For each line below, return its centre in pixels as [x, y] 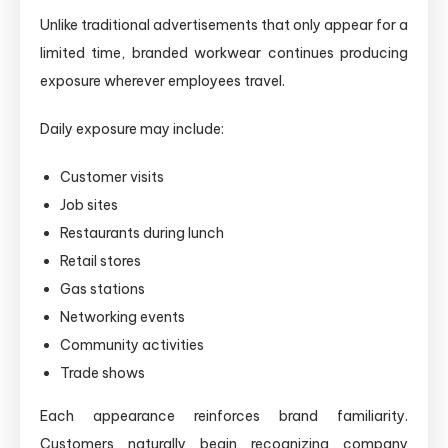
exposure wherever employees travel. [162, 80]
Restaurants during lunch [142, 232]
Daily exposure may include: [132, 128]
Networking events [122, 316]
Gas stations [102, 288]
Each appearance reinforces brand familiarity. [224, 415]
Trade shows [102, 372]
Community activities [132, 344]
